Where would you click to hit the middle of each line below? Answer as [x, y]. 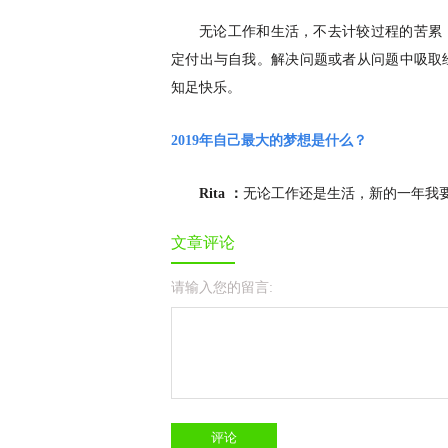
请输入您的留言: [222, 288]
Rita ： [221, 194]
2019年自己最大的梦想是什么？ [269, 141]
